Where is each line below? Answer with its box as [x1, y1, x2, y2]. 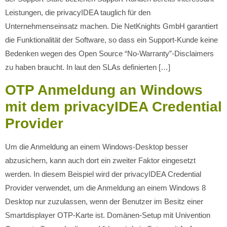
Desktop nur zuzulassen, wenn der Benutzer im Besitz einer [5, 197, 203, 206]
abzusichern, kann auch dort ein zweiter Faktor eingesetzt [5, 156, 196, 165]
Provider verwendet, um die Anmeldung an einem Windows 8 [5, 183, 206, 192]
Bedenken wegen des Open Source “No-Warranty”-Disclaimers [5, 49, 214, 58]
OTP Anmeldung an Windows [5, 82, 203, 98]
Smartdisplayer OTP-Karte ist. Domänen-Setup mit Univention [5, 210, 210, 219]
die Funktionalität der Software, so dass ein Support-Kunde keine [5, 35, 218, 45]
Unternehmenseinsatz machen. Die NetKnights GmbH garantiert [5, 22, 218, 31]
